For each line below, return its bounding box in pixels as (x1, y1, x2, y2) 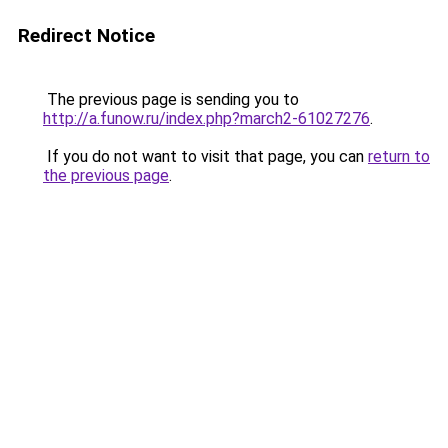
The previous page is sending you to (43, 90, 299, 109)
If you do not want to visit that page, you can (43, 147, 368, 166)
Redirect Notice (18, 24, 155, 47)
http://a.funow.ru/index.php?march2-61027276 (43, 109, 370, 128)
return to (368, 147, 430, 166)
